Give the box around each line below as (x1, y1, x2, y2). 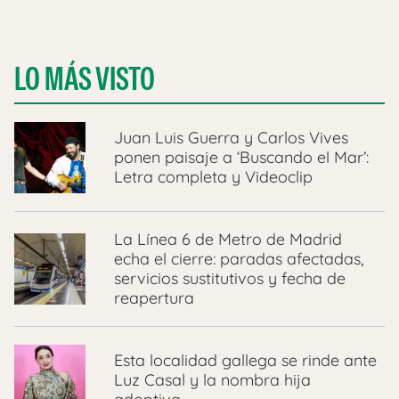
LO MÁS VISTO (14, 58, 155, 101)
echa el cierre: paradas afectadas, (114, 248, 363, 270)
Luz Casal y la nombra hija (114, 370, 311, 391)
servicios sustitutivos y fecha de (114, 268, 346, 289)
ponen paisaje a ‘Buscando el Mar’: (114, 147, 369, 168)
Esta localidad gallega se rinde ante (114, 350, 377, 371)
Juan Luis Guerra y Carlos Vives (114, 127, 348, 149)
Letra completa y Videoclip (114, 167, 313, 188)
